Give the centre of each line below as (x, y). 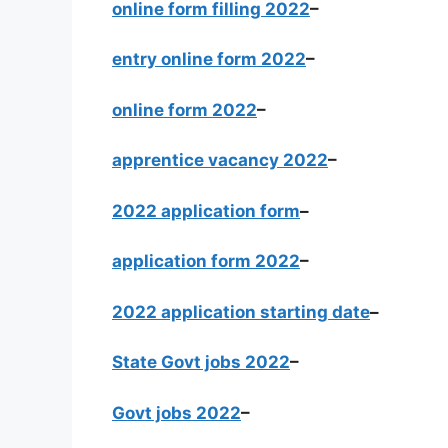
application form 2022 (206, 261)
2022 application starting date (241, 311)
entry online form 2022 (209, 59)
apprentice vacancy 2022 (220, 160)
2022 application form (206, 210)
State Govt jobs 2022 (201, 362)
